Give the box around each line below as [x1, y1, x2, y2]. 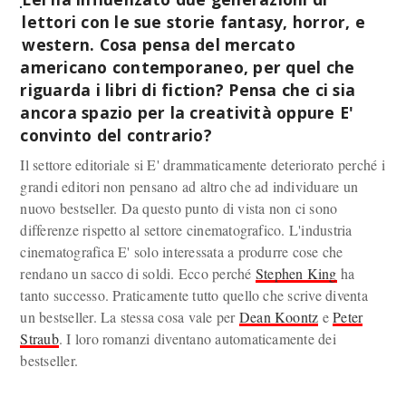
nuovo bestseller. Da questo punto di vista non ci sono [20, 198, 338, 218]
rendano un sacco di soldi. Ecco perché [20, 264, 256, 284]
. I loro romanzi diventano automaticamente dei [58, 329, 336, 349]
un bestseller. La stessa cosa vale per [20, 307, 239, 327]
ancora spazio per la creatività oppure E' [20, 101, 354, 123]
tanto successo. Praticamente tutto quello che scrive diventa [20, 285, 368, 305]
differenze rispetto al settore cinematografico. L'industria [20, 220, 353, 240]
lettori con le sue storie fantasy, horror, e [22, 10, 365, 33]
